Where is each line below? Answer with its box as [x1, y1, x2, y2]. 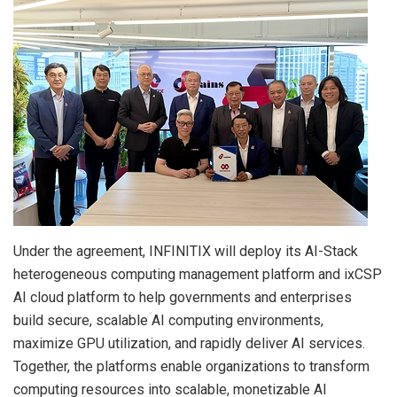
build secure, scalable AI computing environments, [13, 312, 323, 330]
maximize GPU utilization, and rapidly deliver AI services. [13, 335, 365, 353]
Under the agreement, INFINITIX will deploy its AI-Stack [13, 243, 358, 261]
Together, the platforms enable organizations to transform [13, 358, 370, 376]
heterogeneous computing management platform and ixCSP [13, 266, 382, 284]
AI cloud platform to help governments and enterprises [13, 289, 352, 307]
